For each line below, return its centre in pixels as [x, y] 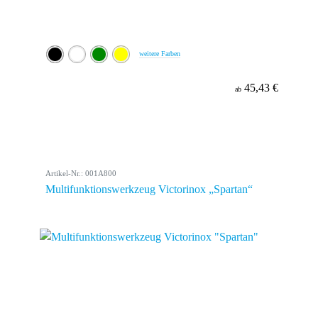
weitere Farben [160, 54]
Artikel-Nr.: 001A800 [81, 173]
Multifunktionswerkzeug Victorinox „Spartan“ [149, 189]
